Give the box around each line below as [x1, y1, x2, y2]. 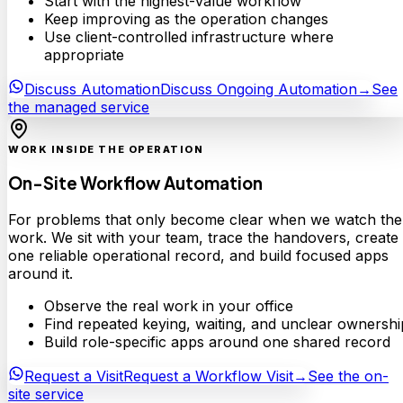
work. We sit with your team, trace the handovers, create [8, 228, 399, 246]
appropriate [44, 46, 124, 65]
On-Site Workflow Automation [8, 172, 263, 193]
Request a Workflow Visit [123, 366, 293, 385]
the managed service [8, 98, 149, 117]
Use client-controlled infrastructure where [44, 28, 334, 47]
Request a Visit [24, 366, 123, 385]
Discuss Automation [24, 80, 160, 99]
